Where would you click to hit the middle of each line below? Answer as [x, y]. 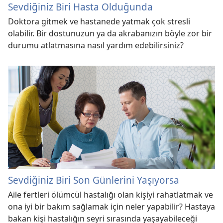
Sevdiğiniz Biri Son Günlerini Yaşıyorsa [94, 180]
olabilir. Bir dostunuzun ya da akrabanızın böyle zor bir [110, 34]
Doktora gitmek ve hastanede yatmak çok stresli [99, 22]
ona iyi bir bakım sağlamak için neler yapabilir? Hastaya [111, 207]
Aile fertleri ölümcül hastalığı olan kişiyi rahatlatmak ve [111, 195]
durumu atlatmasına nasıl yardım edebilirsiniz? [96, 46]
